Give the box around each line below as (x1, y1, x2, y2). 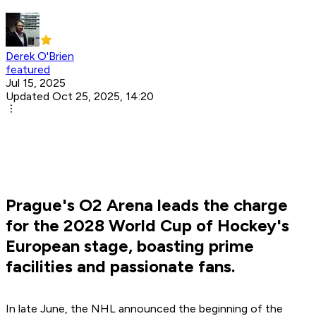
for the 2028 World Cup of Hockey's (6, 215, 289, 236)
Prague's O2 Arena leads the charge (6, 195, 288, 216)
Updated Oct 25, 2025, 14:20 (6, 90, 154, 104)
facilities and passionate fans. (6, 256, 235, 277)
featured (6, 63, 50, 77)
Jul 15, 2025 (6, 76, 66, 90)
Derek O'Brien (6, 49, 74, 63)
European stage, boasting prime (6, 236, 254, 257)
